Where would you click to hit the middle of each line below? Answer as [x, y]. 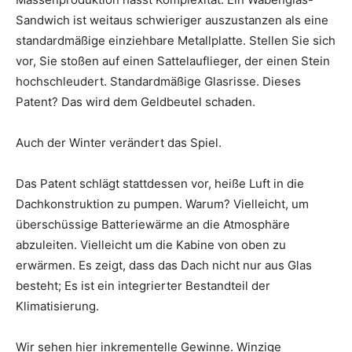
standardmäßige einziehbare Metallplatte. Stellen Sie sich [176, 41]
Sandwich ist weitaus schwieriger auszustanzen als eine [172, 20]
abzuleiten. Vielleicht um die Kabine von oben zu [151, 245]
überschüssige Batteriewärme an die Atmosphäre [153, 225]
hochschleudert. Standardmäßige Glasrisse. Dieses [158, 82]
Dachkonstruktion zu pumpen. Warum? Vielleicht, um [162, 204]
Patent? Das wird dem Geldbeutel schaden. [136, 102]
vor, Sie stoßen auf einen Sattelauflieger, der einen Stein [173, 61]
